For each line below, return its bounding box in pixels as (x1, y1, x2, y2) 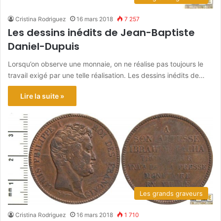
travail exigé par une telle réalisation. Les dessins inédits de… (8, 71, 205, 80)
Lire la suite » (20, 92, 64, 101)
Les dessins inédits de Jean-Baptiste (8, 26, 195, 40)
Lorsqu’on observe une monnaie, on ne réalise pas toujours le (8, 60, 203, 69)
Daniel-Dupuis (8, 39, 79, 54)
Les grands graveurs (140, 189, 203, 198)
